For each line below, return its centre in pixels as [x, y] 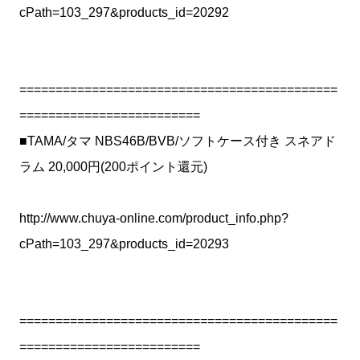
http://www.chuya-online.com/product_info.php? [154, 218]
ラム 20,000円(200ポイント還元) [113, 167]
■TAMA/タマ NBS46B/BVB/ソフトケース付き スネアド [178, 141]
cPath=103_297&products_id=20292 [124, 12]
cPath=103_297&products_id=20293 [124, 244]
